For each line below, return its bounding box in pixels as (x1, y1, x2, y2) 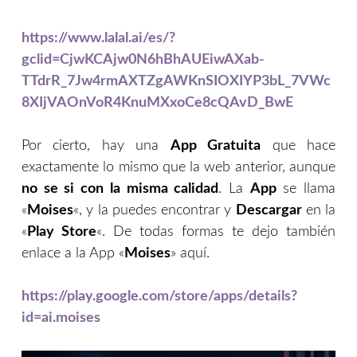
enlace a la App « (22, 246, 124, 261)
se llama (276, 182, 336, 197)
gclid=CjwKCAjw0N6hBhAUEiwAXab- (22, 53, 265, 68)
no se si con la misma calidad (22, 182, 219, 197)
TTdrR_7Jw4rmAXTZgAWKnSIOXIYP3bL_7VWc (22, 74, 331, 89)
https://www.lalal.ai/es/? (22, 31, 175, 46)
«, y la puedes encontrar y (73, 203, 236, 218)
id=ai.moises (22, 311, 100, 326)
